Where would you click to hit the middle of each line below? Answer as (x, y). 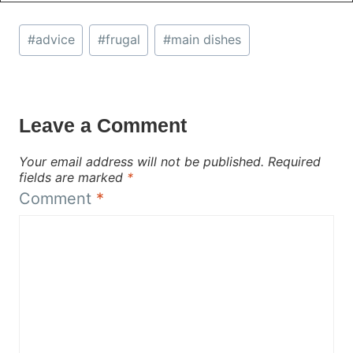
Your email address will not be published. (141, 161)
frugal (123, 40)
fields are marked (73, 177)
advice (55, 40)
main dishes (206, 40)
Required (294, 161)
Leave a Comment (103, 125)
